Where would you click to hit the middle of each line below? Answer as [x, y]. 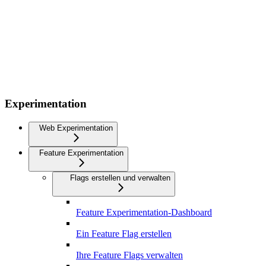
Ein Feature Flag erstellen [124, 234]
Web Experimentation [76, 128]
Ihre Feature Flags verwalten [129, 255]
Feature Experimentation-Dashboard [144, 213]
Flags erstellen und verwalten [120, 178]
